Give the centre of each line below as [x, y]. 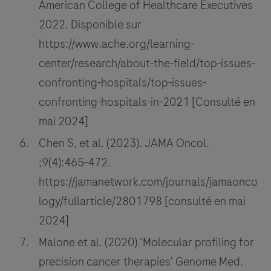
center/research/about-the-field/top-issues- [147, 64]
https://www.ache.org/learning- [116, 44]
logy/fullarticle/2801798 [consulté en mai [142, 201]
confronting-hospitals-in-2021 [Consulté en [147, 102]
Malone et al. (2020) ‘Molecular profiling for [146, 243]
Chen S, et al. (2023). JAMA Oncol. [124, 143]
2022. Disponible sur [90, 25]
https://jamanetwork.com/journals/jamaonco [148, 182]
